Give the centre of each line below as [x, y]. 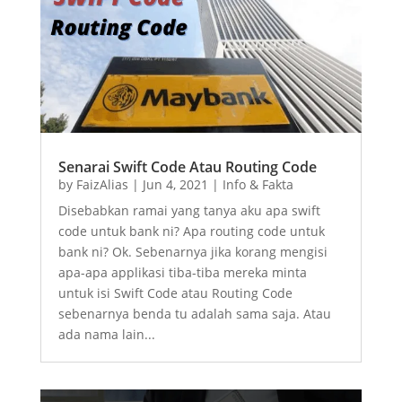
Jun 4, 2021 [175, 185]
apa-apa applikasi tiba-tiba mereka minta [182, 273]
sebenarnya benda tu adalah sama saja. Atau [194, 314]
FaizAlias [102, 185]
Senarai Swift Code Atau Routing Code [187, 167]
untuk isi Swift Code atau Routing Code [175, 293]
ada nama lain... [106, 335]
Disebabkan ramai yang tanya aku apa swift [189, 211]
